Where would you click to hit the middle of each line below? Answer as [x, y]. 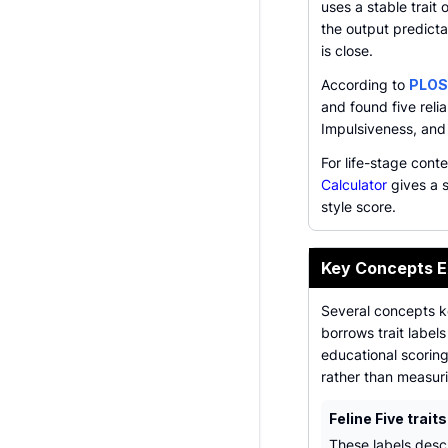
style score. [358, 206]
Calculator [354, 184]
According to [365, 84]
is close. [347, 50]
